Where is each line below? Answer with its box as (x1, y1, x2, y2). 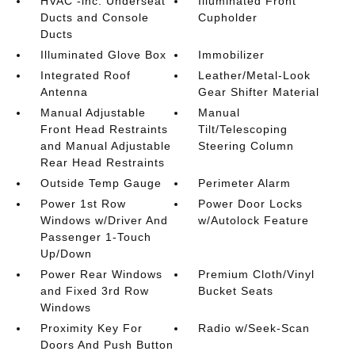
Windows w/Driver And (40, 214, 168, 227)
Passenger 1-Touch (40, 231, 151, 244)
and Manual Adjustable (40, 139, 171, 153)
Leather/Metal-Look (198, 69, 311, 82)
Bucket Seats (198, 284, 274, 298)
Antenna (40, 86, 88, 99)
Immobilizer (198, 48, 265, 62)
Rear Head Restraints (40, 156, 165, 170)
